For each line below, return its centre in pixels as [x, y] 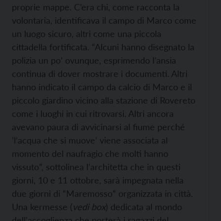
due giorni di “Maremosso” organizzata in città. [102, 193]
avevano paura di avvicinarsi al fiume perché [98, 127]
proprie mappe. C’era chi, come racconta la [96, 7]
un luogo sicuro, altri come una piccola [87, 34]
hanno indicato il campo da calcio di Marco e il [102, 87]
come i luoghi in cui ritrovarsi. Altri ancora [93, 113]
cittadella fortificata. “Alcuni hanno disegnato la [103, 47]
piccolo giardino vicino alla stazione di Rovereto [104, 100]
